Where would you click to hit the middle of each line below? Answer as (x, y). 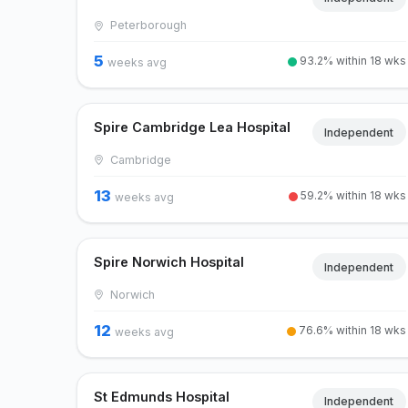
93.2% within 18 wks (351, 61)
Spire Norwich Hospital (169, 262)
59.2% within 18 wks (352, 195)
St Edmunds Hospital (162, 396)
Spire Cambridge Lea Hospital (193, 127)
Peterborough (146, 25)
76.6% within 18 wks (351, 330)
